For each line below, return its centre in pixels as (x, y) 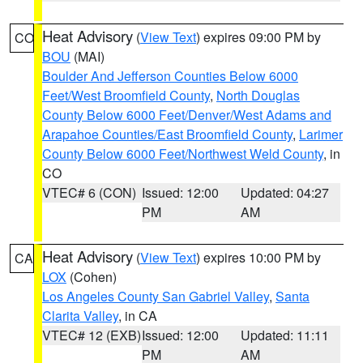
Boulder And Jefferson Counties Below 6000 (170, 76)
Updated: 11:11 (285, 335)
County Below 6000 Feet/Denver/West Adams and (187, 115)
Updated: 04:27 (285, 192)
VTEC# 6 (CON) (89, 192)
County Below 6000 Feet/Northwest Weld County (183, 154)
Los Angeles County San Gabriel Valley (156, 296)
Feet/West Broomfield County (126, 95)
